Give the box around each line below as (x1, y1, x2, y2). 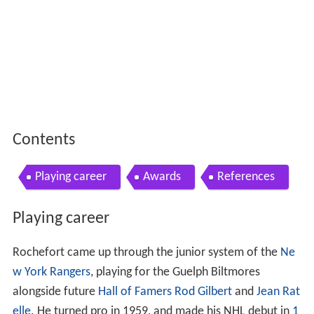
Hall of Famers (97, 285, 172, 299)
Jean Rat (256, 285, 300, 299)
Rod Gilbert (174, 285, 232, 299)
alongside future (12, 285, 98, 299)
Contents (12, 132, 75, 149)
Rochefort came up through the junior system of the (12, 245, 280, 259)
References (217, 170, 275, 184)
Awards (142, 170, 181, 184)
